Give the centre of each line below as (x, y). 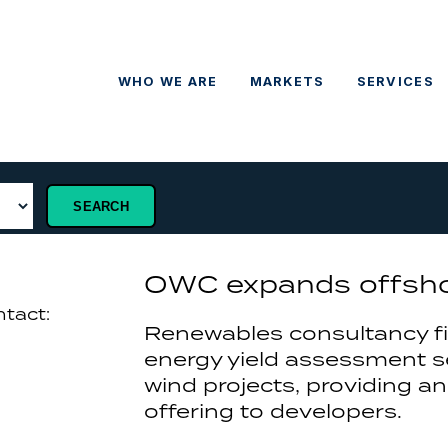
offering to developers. (276, 411)
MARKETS (287, 81)
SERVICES (395, 81)
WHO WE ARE (167, 81)
